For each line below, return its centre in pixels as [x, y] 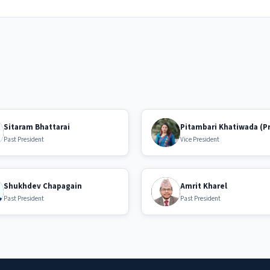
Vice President [200, 139]
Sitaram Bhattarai [37, 127]
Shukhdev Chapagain [43, 186]
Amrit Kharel [204, 186]
